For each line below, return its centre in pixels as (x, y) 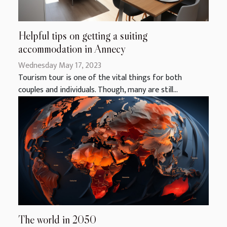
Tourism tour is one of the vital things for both (100, 78)
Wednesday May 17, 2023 (60, 66)
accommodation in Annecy (72, 49)
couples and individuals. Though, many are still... (98, 90)
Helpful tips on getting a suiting (83, 36)
